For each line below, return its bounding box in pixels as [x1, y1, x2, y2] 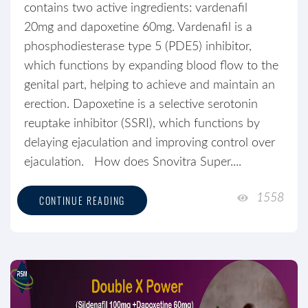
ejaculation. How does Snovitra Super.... [24, 156, 241, 168]
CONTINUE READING [39, 193, 125, 208]
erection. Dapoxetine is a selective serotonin [24, 98, 258, 111]
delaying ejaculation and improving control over [24, 137, 275, 149]
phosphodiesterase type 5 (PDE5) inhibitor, [24, 41, 252, 53]
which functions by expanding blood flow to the [24, 60, 278, 72]
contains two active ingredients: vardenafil [24, 2, 247, 14]
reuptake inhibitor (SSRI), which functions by [24, 118, 260, 130]
